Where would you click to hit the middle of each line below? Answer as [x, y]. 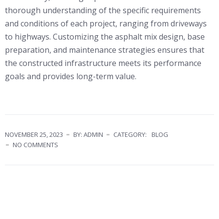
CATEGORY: [130, 135]
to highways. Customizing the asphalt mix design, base [105, 37]
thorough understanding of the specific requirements [103, 11]
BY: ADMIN [88, 135]
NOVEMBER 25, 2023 [34, 135]
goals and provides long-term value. [71, 77]
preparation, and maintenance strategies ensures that [105, 50]
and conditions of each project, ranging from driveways [106, 24]
